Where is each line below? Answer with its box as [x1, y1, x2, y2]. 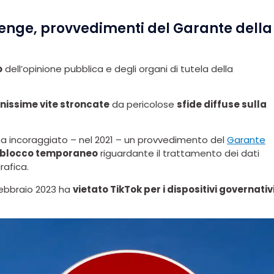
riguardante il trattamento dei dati [98, 147, 259, 160]
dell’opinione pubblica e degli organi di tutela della [2, 62, 233, 75]
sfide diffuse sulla [177, 98, 267, 111]
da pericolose [109, 98, 177, 111]
